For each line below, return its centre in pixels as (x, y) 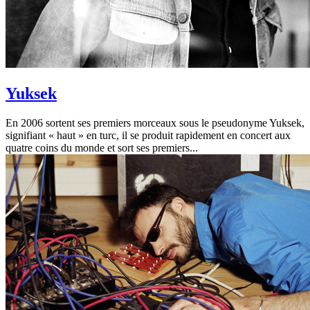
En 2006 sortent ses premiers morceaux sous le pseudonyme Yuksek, (155, 122)
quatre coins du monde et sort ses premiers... (102, 147)
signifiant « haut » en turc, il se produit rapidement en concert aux (148, 135)
